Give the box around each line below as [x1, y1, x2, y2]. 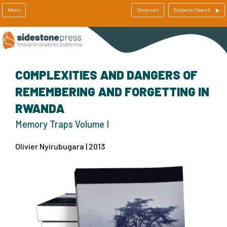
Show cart [136, 6, 159, 14]
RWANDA [15, 100, 64, 116]
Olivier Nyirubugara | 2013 [15, 141, 105, 151]
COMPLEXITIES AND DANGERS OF [15, 67, 198, 82]
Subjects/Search [173, 6, 211, 14]
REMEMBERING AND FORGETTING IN [15, 84, 209, 99]
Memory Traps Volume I [15, 118, 109, 130]
